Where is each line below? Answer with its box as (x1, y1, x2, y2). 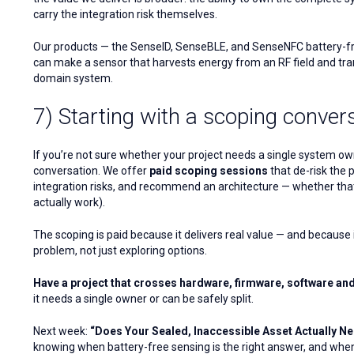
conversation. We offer (33, 164, 149, 178)
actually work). (33, 196, 105, 209)
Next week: (33, 325, 90, 338)
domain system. (33, 72, 113, 85)
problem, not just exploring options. (33, 244, 207, 258)
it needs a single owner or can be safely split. (33, 292, 254, 306)
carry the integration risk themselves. (33, 8, 217, 21)
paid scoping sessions (149, 164, 268, 178)
